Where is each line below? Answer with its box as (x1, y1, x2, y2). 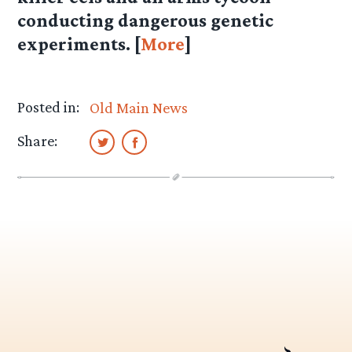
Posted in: (17, 98, 80, 116)
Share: (17, 132, 58, 150)
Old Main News (90, 99, 189, 117)
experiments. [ (17, 33, 141, 55)
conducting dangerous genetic (17, 9, 274, 31)
